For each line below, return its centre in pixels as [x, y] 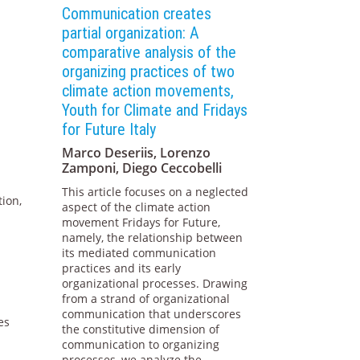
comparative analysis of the [149, 53]
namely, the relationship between [153, 238]
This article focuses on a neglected [155, 192]
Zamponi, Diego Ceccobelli [142, 168]
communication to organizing [141, 345]
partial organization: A [131, 33]
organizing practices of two [149, 72]
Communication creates [137, 14]
